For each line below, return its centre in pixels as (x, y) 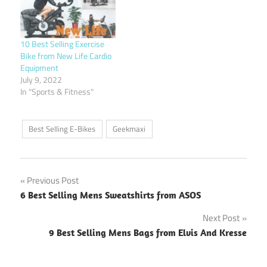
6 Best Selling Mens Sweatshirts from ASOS (111, 195)
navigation (57, 207)
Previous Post (53, 181)
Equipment (39, 67)
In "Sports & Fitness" (57, 91)
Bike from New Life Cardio (66, 55)
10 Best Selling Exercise (62, 44)
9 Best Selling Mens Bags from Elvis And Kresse (148, 233)
